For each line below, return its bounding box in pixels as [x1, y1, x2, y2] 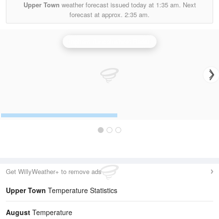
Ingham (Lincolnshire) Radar [69, 37, 150, 46]
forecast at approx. [69, 10, 125, 19]
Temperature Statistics [46, 185, 117, 195]
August [6, 207, 30, 217]
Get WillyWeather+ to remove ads [6, 167, 102, 176]
